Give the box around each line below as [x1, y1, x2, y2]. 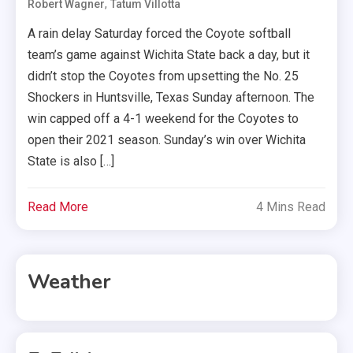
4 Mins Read [255, 199, 325, 214]
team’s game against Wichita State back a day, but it [28, 46, 310, 62]
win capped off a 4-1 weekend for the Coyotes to [28, 110, 299, 126]
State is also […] [28, 153, 115, 169]
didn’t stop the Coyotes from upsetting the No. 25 [28, 68, 299, 84]
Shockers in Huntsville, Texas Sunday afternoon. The [28, 89, 315, 105]
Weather [28, 267, 111, 295]
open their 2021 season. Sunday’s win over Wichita [28, 132, 307, 147]
